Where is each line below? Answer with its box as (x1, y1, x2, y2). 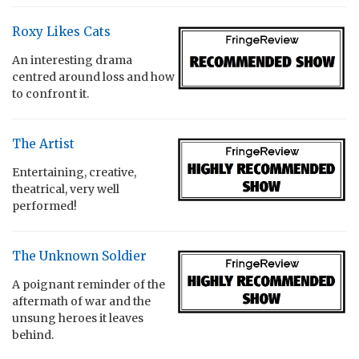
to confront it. (12, 86, 89, 101)
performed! (12, 198, 77, 213)
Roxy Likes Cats (12, 23, 111, 39)
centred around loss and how (12, 69, 175, 84)
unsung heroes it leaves (12, 310, 143, 325)
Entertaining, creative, (12, 164, 136, 179)
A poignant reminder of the (12, 276, 165, 292)
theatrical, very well (12, 181, 119, 196)
